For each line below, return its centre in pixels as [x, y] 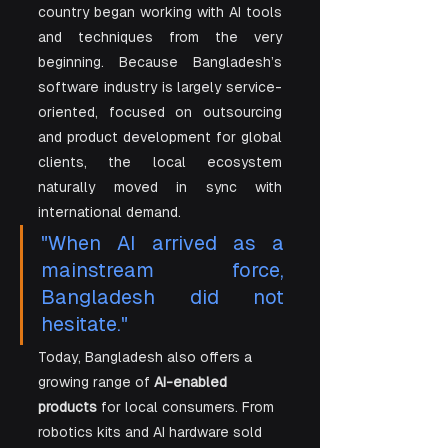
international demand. [111, 212]
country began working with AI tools [160, 12]
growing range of [96, 382]
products [67, 407]
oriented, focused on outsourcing [160, 112]
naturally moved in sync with [160, 187]
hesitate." [84, 324]
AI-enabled [192, 382]
